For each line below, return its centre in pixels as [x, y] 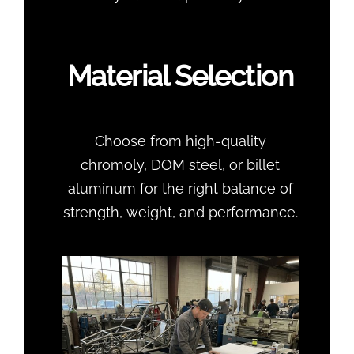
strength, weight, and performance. [180, 212]
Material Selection [180, 75]
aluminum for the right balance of [180, 188]
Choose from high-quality [180, 141]
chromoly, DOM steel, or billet [180, 164]
